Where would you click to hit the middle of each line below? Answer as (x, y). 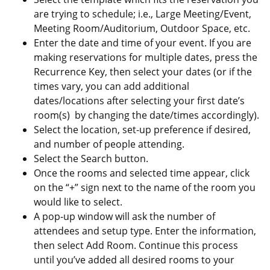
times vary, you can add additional (111, 86)
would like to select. (78, 202)
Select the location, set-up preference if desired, (142, 129)
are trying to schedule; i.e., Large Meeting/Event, (143, 14)
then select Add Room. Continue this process (136, 245)
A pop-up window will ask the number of (124, 216)
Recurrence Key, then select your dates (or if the (143, 71)
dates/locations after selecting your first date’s (139, 100)
